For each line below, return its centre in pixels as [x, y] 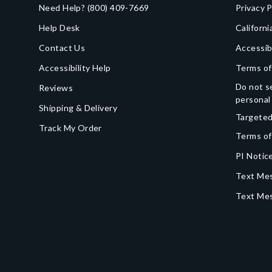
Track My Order [70, 128]
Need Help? [63, 8]
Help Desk [59, 28]
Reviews [56, 88]
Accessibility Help [75, 68]
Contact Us [62, 48]
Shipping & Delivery [78, 108]
